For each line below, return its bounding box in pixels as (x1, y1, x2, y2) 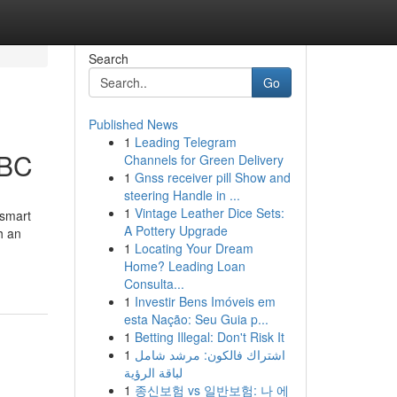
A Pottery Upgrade (123, 222, 228, 239)
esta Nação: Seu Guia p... (123, 310, 269, 328)
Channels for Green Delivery (123, 151, 284, 168)
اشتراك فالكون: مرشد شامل (134, 346, 285, 363)
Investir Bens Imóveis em (134, 292, 276, 310)
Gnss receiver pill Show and (134, 168, 291, 186)
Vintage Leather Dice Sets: (134, 204, 284, 222)
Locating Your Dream (134, 239, 253, 257)
